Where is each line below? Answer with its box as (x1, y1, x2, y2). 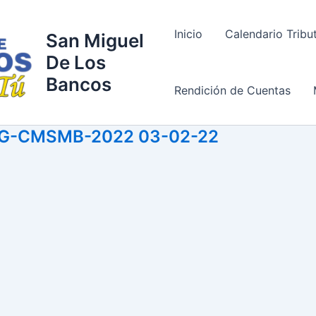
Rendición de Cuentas (174, 83, 291, 98)
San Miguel (45, 29, 144, 51)
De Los (45, 51, 106, 73)
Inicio (174, 27, 202, 42)
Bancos (45, 73, 111, 95)
